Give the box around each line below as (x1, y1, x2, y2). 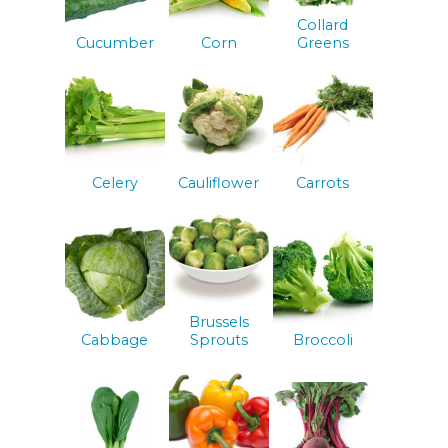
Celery (91, 173, 138, 192)
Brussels (188, 313, 249, 332)
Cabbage (81, 331, 149, 350)
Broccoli (292, 331, 353, 350)
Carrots (296, 173, 350, 192)
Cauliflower (178, 173, 260, 192)
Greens (296, 34, 349, 53)
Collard (297, 16, 349, 35)
